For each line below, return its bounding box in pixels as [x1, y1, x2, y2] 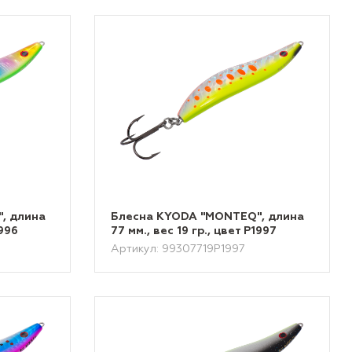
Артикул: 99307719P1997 [111, 244, 246, 255]
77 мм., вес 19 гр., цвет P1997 [111, 225, 277, 236]
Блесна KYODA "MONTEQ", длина [111, 211, 305, 222]
